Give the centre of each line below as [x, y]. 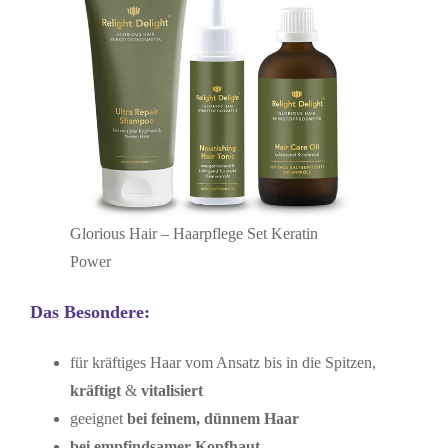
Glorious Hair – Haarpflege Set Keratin [193, 233]
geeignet [96, 418]
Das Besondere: [89, 311]
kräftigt [97, 390]
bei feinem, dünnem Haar [210, 418]
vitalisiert [171, 390]
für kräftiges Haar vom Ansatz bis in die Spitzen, [222, 362]
